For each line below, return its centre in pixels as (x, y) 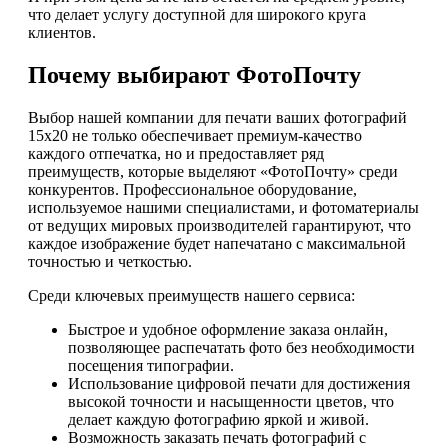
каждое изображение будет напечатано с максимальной (217, 244)
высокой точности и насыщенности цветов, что (231, 402)
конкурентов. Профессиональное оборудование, (192, 190)
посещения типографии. (151, 366)
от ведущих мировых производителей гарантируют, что (219, 226)
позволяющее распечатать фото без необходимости (241, 348)
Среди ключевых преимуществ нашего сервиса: (191, 296)
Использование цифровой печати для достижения (239, 384)
